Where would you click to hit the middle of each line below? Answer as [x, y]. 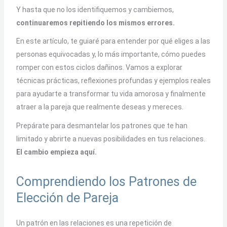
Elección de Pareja [67, 198]
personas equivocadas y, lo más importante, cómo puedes [111, 54]
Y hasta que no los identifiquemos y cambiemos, [95, 9]
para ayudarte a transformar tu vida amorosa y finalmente [111, 94]
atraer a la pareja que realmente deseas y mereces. [100, 107]
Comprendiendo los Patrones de [106, 182]
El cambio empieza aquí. [56, 152]
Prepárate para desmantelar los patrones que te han [102, 125]
